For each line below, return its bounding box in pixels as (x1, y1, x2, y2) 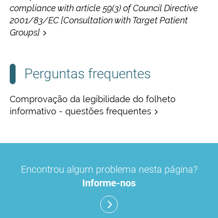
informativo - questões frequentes (10, 106, 151, 116)
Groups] (10, 27, 40, 37)
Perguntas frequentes (24, 65, 151, 82)
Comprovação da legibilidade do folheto (10, 93, 176, 104)
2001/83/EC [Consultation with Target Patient (10, 15, 188, 25)
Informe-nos (82, 177, 136, 189)
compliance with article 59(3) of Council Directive (10, 2, 198, 13)
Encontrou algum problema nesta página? (20, 163, 198, 175)
